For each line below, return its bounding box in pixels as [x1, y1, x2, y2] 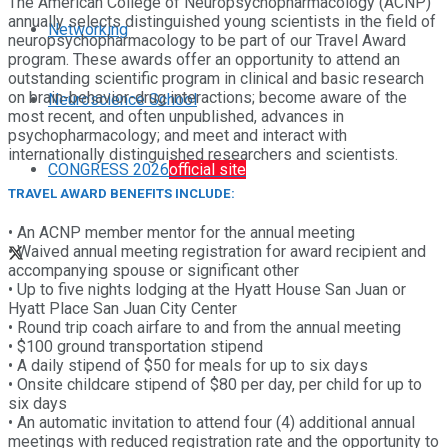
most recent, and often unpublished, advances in [8, 106, 344, 126]
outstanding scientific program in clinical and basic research [8, 68, 424, 88]
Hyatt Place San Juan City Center [8, 299, 237, 319]
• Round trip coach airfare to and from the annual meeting [8, 318, 401, 338]
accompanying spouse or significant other [8, 261, 299, 281]
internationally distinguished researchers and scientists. [8, 144, 398, 164]
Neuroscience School [48, 90, 197, 109]
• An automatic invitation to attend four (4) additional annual [8, 413, 415, 433]
